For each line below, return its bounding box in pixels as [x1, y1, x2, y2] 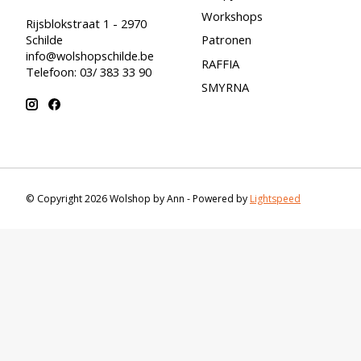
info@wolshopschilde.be [26, 48, 154, 64]
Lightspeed [250, 192, 301, 206]
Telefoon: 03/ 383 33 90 [26, 64, 151, 81]
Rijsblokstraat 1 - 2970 [26, 15, 147, 32]
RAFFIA [201, 55, 239, 72]
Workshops [201, 8, 263, 25]
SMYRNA [201, 78, 249, 95]
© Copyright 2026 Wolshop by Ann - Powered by [26, 192, 250, 206]
